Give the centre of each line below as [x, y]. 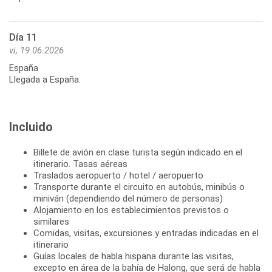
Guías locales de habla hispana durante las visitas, [134, 256]
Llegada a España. [45, 79]
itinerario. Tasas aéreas [80, 164]
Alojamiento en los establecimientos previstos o [131, 210]
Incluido [31, 127]
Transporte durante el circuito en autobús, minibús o [139, 187]
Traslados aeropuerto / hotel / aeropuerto [118, 175]
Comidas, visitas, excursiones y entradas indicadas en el [146, 233]
